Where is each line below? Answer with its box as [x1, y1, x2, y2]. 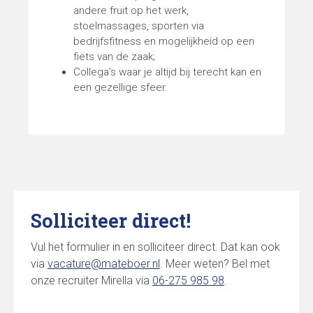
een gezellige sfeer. [73, 80, 168, 94]
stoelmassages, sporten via [73, 19, 204, 32]
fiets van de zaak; [73, 50, 155, 63]
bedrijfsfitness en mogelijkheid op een [73, 34, 254, 48]
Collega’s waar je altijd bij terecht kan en [73, 65, 261, 78]
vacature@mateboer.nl [48, 256, 160, 270]
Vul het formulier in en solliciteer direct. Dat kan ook [31, 240, 280, 254]
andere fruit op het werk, [73, 3, 189, 17]
